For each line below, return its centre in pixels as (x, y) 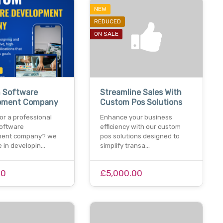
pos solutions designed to (140, 136)
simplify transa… (125, 146)
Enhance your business (136, 117)
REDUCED (107, 21)
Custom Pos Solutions (141, 103)
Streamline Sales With (141, 93)
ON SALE (106, 34)
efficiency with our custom (140, 127)
